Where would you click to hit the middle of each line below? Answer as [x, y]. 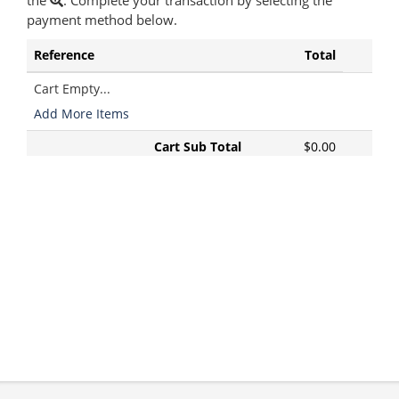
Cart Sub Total [198, 146]
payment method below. [102, 20]
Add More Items [81, 113]
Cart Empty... [72, 88]
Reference [64, 54]
